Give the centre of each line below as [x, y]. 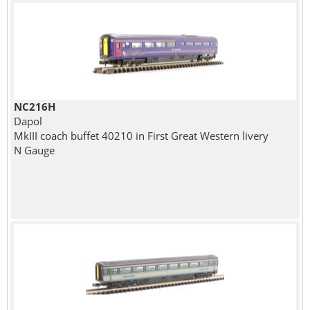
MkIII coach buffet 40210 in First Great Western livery [141, 135]
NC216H [34, 106]
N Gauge [34, 150]
